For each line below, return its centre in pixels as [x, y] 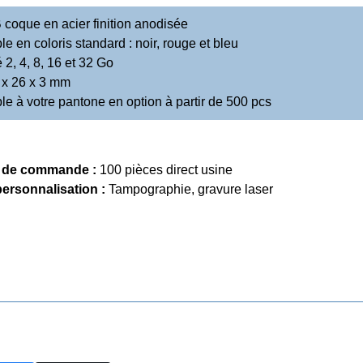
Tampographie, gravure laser [190, 189]
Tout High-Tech [307, 293]
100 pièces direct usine [165, 169]
